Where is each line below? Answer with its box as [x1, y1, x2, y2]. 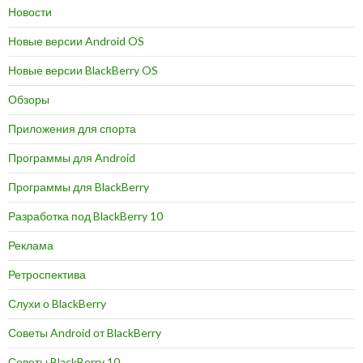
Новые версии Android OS [8, 33, 144, 48]
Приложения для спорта [8, 121, 136, 135]
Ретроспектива [8, 267, 86, 281]
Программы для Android [8, 150, 135, 164]
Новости [8, 4, 52, 19]
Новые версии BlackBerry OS [8, 62, 158, 77]
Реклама [8, 237, 53, 252]
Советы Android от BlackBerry [8, 325, 161, 340]
